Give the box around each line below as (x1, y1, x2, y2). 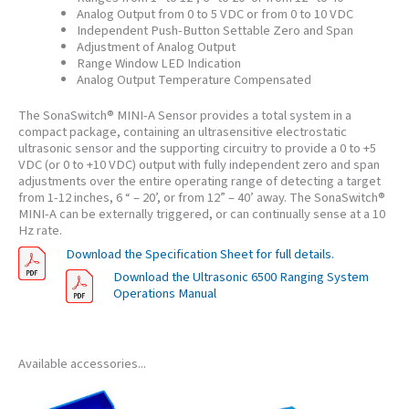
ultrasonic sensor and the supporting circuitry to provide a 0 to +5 (18, 139, 376, 159)
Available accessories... (18, 354, 146, 374)
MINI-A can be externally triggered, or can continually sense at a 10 (18, 204, 385, 225)
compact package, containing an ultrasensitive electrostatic (18, 122, 347, 142)
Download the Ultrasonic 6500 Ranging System (112, 267, 369, 288)
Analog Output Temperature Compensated (76, 69, 311, 89)
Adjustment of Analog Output (76, 37, 236, 57)
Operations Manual (112, 284, 216, 304)
